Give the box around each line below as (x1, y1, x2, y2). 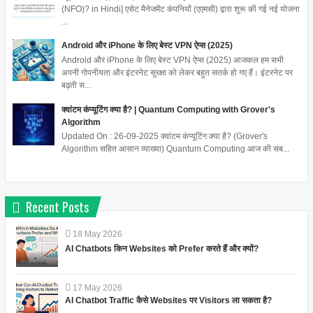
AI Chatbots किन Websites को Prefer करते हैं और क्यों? (64, 244, 259, 254)
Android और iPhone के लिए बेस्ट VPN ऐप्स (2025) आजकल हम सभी (61, 54, 284, 65)
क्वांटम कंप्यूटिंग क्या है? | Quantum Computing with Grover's (61, 104, 275, 115)
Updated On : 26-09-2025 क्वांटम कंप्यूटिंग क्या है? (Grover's (61, 131, 268, 141)
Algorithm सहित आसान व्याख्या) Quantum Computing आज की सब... (61, 143, 289, 154)
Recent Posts (25, 198, 89, 217)
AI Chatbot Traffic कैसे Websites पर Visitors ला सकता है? (64, 296, 272, 306)
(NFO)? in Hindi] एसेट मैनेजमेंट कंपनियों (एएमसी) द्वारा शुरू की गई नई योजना (61, 3, 300, 14)
